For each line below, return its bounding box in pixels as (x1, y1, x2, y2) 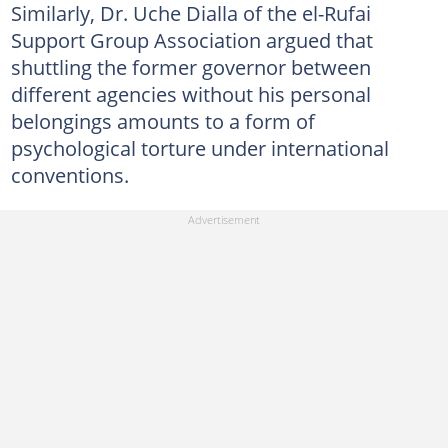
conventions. (10, 160, 129, 189)
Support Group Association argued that (10, 25, 373, 54)
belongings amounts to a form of (10, 106, 315, 135)
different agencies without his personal (10, 79, 371, 108)
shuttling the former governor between (10, 52, 371, 81)
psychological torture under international (10, 133, 389, 162)
